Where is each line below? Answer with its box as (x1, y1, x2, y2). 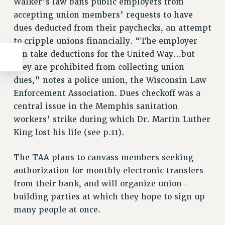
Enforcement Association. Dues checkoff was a (13, 88, 200, 99)
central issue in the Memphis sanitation (13, 101, 178, 112)
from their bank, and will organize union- (13, 179, 187, 189)
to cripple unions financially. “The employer (13, 36, 197, 47)
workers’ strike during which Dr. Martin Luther (13, 115, 210, 125)
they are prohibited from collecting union (13, 62, 184, 73)
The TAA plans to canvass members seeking (13, 153, 193, 163)
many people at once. (13, 205, 100, 215)
